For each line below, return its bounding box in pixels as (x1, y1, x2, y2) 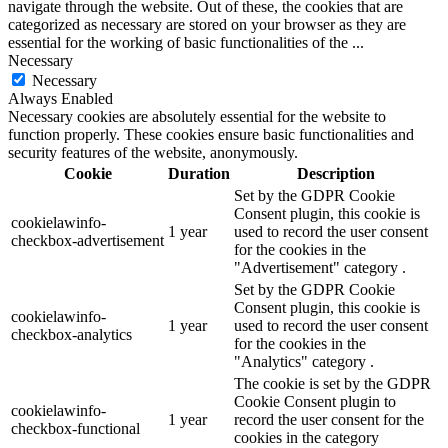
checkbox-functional (11, 420, 140, 438)
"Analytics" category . (234, 353, 374, 371)
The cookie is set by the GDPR (234, 375, 431, 393)
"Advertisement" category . (234, 259, 406, 277)
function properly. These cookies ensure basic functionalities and (8, 126, 414, 144)
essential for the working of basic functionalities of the (8, 34, 352, 52)
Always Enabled (8, 90, 113, 108)
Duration (168, 165, 230, 183)
